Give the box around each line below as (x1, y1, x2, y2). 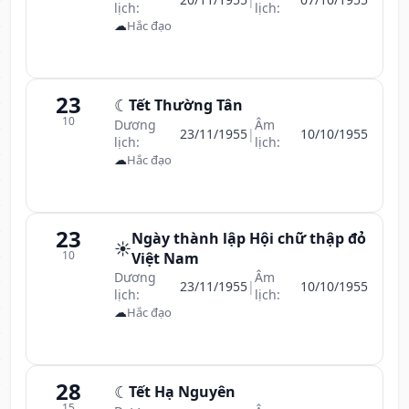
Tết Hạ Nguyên (129, 382, 236, 402)
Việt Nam (131, 248, 199, 268)
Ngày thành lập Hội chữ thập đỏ (131, 228, 366, 248)
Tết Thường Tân (129, 95, 243, 115)
